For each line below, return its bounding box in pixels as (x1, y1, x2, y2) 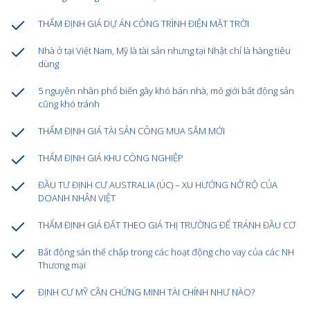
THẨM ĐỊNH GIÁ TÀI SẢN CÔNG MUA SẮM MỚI (38, 125, 225, 138)
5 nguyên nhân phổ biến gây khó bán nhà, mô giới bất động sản (38, 84, 294, 98)
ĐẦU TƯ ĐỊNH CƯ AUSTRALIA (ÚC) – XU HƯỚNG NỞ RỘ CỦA (38, 179, 277, 192)
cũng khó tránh (38, 98, 100, 111)
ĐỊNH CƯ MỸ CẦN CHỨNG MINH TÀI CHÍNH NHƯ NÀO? (38, 286, 255, 299)
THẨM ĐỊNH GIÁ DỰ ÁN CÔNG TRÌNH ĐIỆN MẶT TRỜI (38, 17, 249, 30)
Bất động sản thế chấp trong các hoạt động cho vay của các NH (38, 246, 294, 259)
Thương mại (38, 259, 86, 272)
